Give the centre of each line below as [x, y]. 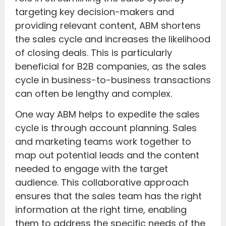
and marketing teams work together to [103, 141]
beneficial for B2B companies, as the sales [111, 66]
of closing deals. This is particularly [94, 52]
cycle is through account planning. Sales [106, 128]
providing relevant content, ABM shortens [108, 25]
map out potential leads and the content [107, 155]
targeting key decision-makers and [95, 12]
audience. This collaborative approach [102, 182]
